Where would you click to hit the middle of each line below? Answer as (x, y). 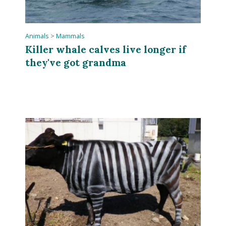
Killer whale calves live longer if (106, 49)
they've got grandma (76, 62)
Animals (37, 36)
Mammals (71, 36)
